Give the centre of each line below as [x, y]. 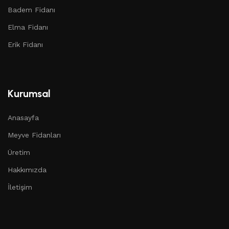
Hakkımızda [27, 170]
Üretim [19, 153]
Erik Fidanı [25, 45]
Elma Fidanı [28, 27]
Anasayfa [23, 118]
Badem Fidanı [31, 10]
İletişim [20, 187]
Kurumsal [29, 94]
